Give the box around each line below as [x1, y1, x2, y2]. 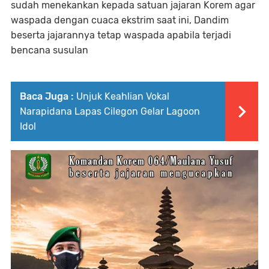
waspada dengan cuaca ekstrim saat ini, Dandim [11, 14, 229, 26]
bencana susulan [11, 44, 88, 56]
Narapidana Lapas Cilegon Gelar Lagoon [20, 106, 200, 117]
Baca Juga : [20, 91, 73, 102]
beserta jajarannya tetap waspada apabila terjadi [11, 29, 231, 41]
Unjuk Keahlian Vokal [76, 91, 169, 102]
